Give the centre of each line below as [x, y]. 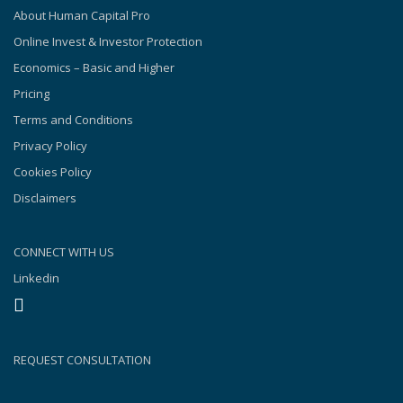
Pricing [31, 93]
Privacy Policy [50, 145]
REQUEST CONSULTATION [82, 359]
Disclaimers [45, 197]
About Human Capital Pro [82, 15]
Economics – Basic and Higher [94, 67]
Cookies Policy [53, 171]
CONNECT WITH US [64, 251]
